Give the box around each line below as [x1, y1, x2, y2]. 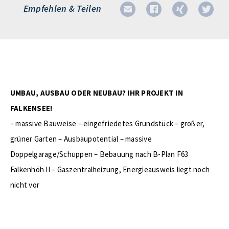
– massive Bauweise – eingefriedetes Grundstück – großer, [10, 119, 205, 128]
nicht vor [10, 180, 40, 190]
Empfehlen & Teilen [23, 3, 102, 14]
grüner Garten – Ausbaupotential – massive [10, 134, 152, 144]
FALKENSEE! [10, 103, 53, 113]
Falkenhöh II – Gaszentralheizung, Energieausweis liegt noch [10, 165, 210, 174]
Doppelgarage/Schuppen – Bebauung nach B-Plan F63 [10, 149, 189, 159]
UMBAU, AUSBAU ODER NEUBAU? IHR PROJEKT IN [10, 88, 183, 98]
